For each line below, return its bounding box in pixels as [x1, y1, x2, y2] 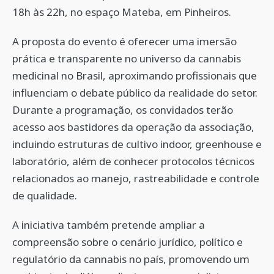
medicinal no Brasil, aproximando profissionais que [12, 68, 257, 83]
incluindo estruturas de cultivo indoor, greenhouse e [12, 137, 262, 151]
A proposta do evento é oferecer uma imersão [12, 34, 237, 48]
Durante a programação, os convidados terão [12, 103, 233, 117]
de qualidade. [12, 188, 77, 202]
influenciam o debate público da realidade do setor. [12, 86, 257, 100]
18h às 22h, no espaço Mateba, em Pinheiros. [12, 5, 231, 19]
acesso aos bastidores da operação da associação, [12, 120, 254, 134]
